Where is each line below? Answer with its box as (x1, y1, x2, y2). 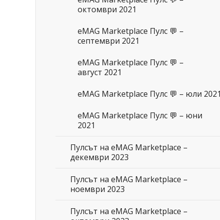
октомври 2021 (78, 4, 137, 15)
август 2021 (78, 67, 122, 78)
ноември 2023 (70, 184, 125, 194)
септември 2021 (78, 35, 139, 46)
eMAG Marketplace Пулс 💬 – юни (78, 110, 202, 121)
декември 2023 (70, 152, 129, 163)
